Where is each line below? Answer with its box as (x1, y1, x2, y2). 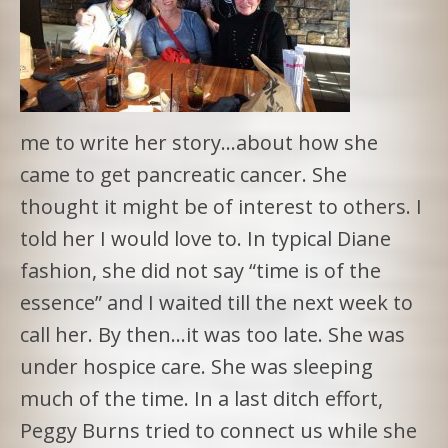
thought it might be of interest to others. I (20, 192, 422, 220)
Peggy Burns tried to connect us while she (20, 416, 417, 444)
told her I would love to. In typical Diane (20, 224, 391, 252)
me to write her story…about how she (20, 128, 378, 156)
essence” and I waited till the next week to (20, 288, 413, 316)
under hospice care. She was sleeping (20, 352, 373, 380)
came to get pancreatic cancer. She (20, 160, 347, 188)
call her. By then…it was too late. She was (20, 320, 405, 348)
